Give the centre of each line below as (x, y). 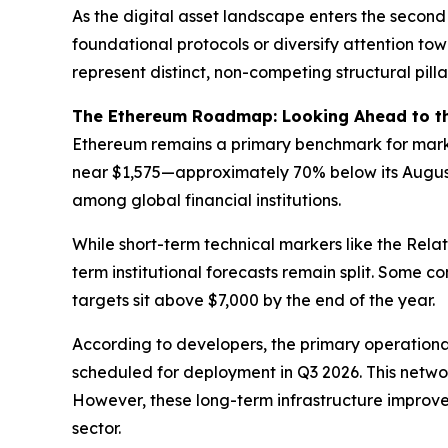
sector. (96, 428)
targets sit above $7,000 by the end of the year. (253, 300)
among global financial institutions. (206, 200)
